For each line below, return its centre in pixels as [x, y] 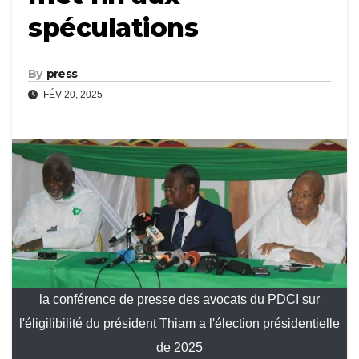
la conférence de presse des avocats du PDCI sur [179, 300]
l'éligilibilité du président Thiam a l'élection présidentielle [179, 324]
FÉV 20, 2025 [72, 95]
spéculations [113, 28]
